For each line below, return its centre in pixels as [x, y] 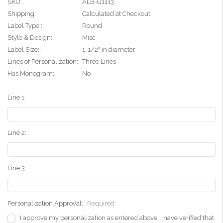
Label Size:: [24, 50]
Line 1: [17, 98]
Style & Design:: [31, 38]
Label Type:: [25, 26]
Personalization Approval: [46, 204]
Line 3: [17, 168]
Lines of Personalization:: [44, 62]
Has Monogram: [31, 74]
